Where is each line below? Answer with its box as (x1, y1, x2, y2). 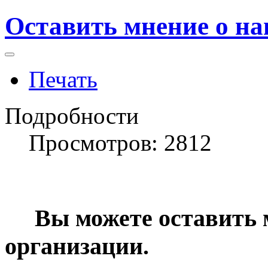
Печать (29, 66, 98, 93)
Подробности (5, 103, 139, 129)
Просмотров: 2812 (29, 130, 212, 156)
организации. (5, 232, 149, 260)
